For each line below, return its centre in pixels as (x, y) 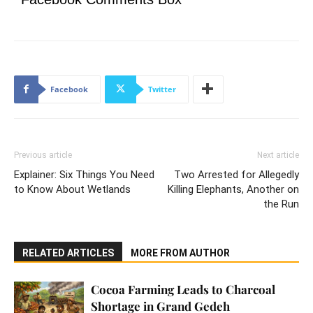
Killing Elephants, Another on (233, 189)
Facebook (69, 89)
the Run (281, 204)
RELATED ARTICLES (68, 253)
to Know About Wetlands (72, 189)
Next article (278, 155)
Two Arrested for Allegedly (236, 174)
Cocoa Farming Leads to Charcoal (183, 289)
